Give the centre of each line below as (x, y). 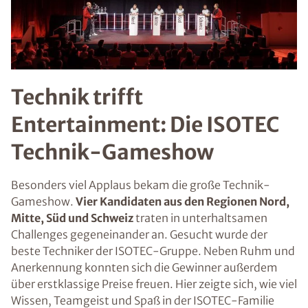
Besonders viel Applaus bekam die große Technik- (141, 185)
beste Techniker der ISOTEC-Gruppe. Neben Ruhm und (153, 251)
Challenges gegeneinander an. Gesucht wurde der (139, 234)
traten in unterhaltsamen (200, 218)
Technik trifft (77, 97)
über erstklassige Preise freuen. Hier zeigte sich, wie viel (154, 284)
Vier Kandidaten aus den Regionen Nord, (183, 201)
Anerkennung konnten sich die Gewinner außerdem (144, 267)
